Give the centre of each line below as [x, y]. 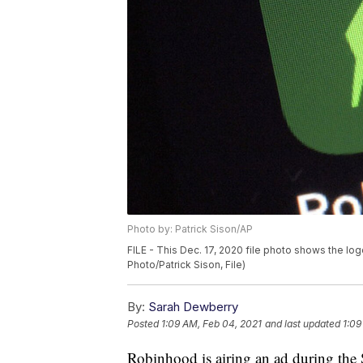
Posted [144, 324]
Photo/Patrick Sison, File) [186, 265]
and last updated [303, 324]
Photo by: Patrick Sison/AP [190, 229]
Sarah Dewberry [193, 307]
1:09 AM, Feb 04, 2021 [211, 324]
